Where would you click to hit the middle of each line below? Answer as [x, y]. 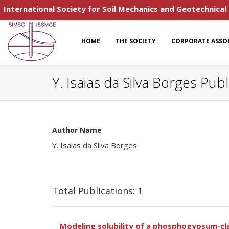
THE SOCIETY [136, 41]
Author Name [77, 130]
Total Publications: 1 [97, 191]
